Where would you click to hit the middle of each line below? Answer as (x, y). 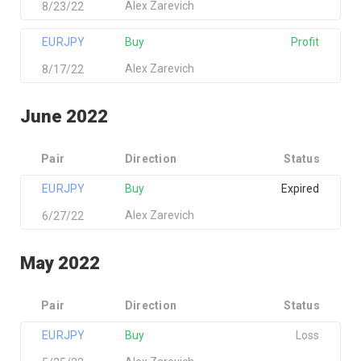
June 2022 (64, 116)
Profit (305, 42)
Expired (300, 189)
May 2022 (60, 263)
